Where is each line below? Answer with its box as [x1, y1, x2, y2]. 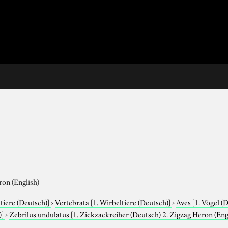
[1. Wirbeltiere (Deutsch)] [91, 195, 171, 207]
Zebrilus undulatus [9, 208, 71, 219]
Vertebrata [55, 195, 91, 207]
